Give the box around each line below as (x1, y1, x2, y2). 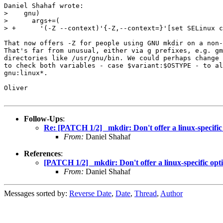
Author (160, 189, 183, 198)
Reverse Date (69, 189, 111, 198)
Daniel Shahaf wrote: (4, 1, 84, 9)
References (24, 149, 61, 158)
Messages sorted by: (4, 189, 69, 198)
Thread (134, 189, 157, 198)
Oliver (4, 84, 28, 92)
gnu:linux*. (4, 69, 48, 77)
